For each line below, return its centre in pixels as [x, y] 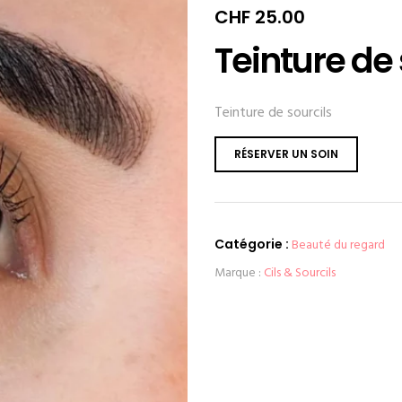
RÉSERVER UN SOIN [286, 154]
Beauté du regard [338, 245]
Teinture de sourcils [273, 113]
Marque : [239, 273]
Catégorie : [252, 244]
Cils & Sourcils [300, 273]
